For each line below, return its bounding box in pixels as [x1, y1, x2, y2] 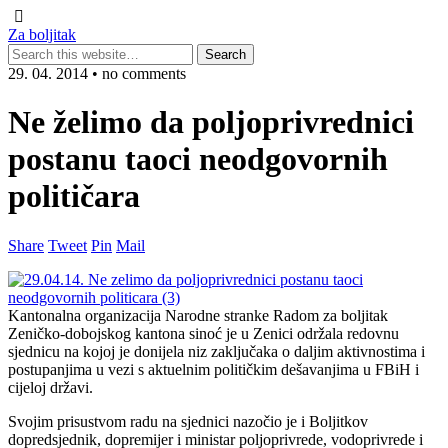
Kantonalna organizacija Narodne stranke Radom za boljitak [8, 306, 388, 324]
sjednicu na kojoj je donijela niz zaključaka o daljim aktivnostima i [8, 342, 425, 360]
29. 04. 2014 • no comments [8, 65, 186, 82]
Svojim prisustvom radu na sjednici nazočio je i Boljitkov [8, 412, 368, 430]
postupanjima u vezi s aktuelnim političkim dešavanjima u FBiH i [8, 360, 419, 378]
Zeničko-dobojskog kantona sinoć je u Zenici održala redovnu [8, 324, 399, 342]
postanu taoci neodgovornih [8, 141, 388, 178]
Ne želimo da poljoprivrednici [8, 104, 414, 141]
